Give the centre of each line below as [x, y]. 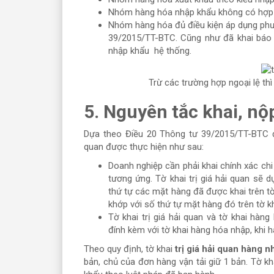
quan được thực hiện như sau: [144, 147]
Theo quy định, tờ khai [130, 249]
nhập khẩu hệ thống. [151, 50]
